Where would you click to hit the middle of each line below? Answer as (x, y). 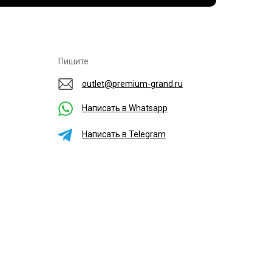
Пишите (73, 62)
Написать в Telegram (124, 134)
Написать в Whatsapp (125, 108)
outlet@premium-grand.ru (132, 84)
